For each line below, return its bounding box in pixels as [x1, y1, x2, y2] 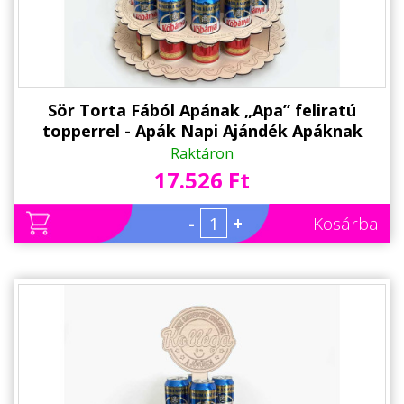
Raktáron [170, 143, 234, 164]
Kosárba [313, 212, 379, 236]
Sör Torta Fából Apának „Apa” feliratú [48, 99, 356, 122]
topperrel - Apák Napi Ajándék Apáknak [41, 120, 363, 142]
